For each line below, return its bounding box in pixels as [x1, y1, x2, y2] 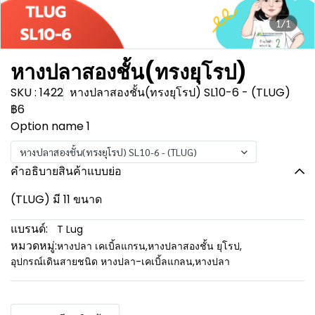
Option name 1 [11, 118, 90, 134]
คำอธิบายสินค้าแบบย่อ [11, 163, 122, 179]
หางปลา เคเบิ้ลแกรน [57, 239, 146, 253]
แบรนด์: [11, 221, 48, 237]
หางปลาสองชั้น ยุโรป [148, 239, 240, 253]
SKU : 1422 [11, 84, 63, 101]
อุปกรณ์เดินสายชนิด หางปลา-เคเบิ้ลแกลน [11, 255, 193, 269]
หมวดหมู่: [11, 238, 57, 254]
